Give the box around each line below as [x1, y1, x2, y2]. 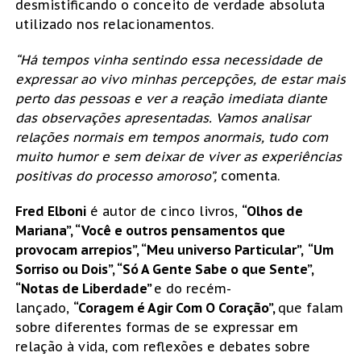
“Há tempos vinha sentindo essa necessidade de [15, 52, 322, 68]
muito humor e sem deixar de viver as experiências [15, 148, 342, 165]
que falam [277, 300, 343, 317]
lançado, [15, 300, 73, 317]
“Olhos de [241, 203, 303, 220]
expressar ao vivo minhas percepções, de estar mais [15, 71, 346, 88]
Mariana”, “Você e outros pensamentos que [15, 222, 285, 239]
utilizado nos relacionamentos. [15, 16, 214, 33]
